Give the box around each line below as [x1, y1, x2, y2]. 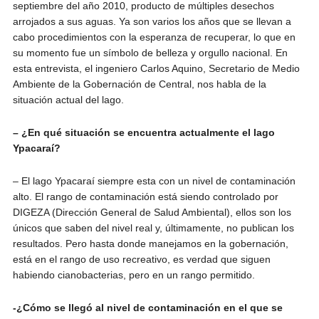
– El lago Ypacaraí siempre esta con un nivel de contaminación [12, 174, 296, 187]
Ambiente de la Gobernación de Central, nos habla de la [12, 78, 266, 90]
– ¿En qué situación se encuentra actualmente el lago [12, 126, 275, 138]
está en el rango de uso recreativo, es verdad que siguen [12, 253, 271, 265]
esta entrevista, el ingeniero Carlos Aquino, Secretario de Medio [12, 62, 300, 74]
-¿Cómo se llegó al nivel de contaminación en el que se [12, 301, 283, 313]
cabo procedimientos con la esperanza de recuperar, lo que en [12, 31, 296, 43]
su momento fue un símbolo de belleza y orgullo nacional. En [12, 46, 288, 58]
